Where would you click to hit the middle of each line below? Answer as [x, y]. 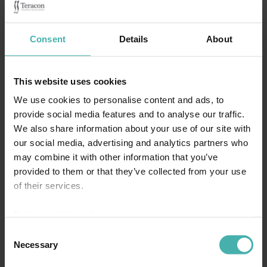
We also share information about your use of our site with [132, 128]
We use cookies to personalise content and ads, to [119, 100]
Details [133, 39]
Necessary [36, 244]
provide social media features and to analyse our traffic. [129, 114]
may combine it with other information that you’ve [116, 157]
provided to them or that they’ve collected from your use [130, 171]
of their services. [49, 185]
